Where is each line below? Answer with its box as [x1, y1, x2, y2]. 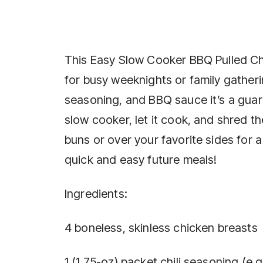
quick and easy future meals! [65, 152, 217, 167]
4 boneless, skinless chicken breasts [65, 220, 258, 235]
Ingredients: [65, 186, 127, 201]
